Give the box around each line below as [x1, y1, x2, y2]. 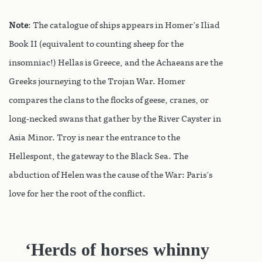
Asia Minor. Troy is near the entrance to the [9, 132, 180, 143]
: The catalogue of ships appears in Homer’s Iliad [28, 20, 220, 30]
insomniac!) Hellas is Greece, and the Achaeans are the [9, 57, 223, 68]
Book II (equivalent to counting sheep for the [9, 39, 184, 49]
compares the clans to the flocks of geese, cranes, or [9, 95, 209, 105]
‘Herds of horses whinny [25, 239, 209, 259]
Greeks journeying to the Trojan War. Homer [9, 76, 185, 87]
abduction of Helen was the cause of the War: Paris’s [9, 170, 212, 180]
